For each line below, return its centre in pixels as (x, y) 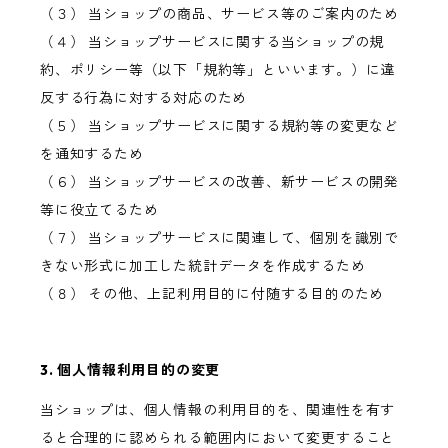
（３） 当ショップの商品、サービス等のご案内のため (219, 14)
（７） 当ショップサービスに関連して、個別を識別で (219, 238)
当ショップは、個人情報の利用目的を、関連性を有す (218, 410)
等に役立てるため (99, 210)
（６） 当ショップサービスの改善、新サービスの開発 (220, 182)
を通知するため (92, 154)
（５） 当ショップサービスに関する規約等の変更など (219, 126)
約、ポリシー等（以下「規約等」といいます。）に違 (218, 70)
